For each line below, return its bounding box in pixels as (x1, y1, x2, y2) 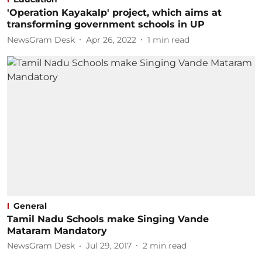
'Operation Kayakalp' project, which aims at (7, 7, 222, 18)
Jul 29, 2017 (86, 240, 132, 251)
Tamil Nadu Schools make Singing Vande (7, 213, 209, 225)
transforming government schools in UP (7, 19, 205, 30)
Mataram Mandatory (7, 225, 107, 236)
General (13, 200, 47, 211)
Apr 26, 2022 (86, 34, 136, 45)
